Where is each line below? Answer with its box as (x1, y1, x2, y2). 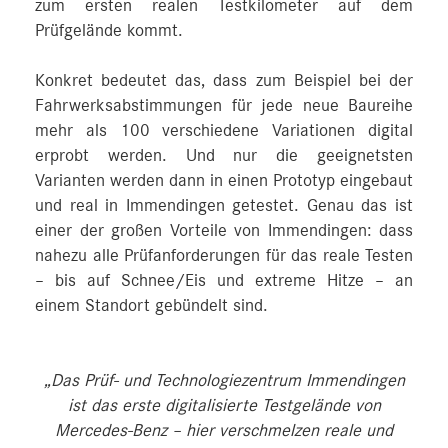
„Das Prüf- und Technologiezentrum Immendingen (43, 371, 405, 390)
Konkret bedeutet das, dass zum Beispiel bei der (35, 71, 413, 90)
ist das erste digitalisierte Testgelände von (67, 396, 381, 415)
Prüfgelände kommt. (35, 21, 183, 40)
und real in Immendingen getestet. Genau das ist (35, 196, 413, 215)
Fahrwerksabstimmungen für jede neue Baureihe (35, 96, 413, 115)
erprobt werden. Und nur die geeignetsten (35, 146, 413, 165)
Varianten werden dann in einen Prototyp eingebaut (35, 171, 413, 190)
